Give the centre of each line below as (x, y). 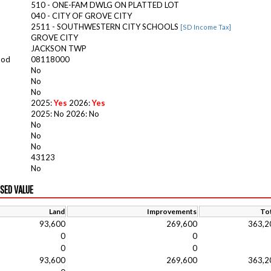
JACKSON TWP (59, 48)
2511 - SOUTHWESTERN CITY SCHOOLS (106, 27)
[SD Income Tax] (206, 27)
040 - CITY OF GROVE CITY (81, 16)
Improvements (172, 211)
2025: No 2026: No (65, 114)
